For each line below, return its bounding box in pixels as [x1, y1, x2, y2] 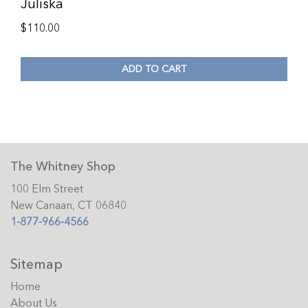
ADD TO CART [122, 62, 186, 76]
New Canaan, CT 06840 [10, 198, 126, 214]
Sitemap [10, 255, 63, 274]
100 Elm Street [10, 181, 83, 197]
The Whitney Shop [10, 158, 115, 176]
